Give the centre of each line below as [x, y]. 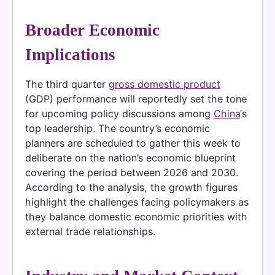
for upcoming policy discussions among [119, 114]
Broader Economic [92, 30]
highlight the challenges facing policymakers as [137, 202]
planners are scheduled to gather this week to [133, 143]
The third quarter [67, 84]
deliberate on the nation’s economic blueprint [130, 158]
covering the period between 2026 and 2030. [132, 173]
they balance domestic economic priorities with [136, 217]
